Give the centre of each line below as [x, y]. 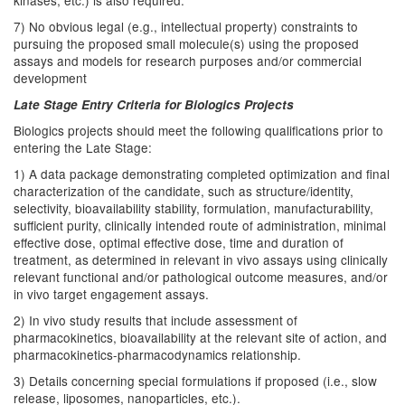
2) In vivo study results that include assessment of [155, 320]
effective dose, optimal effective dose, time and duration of [179, 242]
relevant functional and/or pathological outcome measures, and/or [201, 277]
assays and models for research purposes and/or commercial [188, 61]
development [50, 78]
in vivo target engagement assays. [111, 294]
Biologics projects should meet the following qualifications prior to [198, 130]
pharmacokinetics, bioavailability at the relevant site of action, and [200, 337]
